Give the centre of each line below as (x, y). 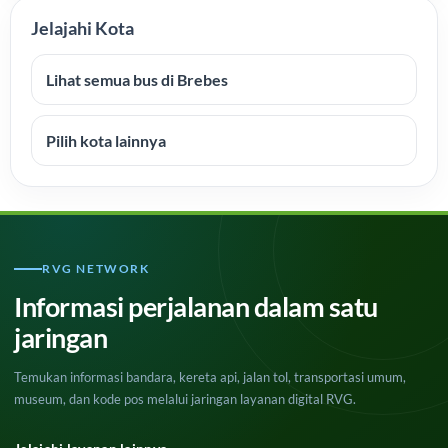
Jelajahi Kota (82, 28)
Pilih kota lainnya (106, 140)
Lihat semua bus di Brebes (137, 79)
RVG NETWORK (96, 268)
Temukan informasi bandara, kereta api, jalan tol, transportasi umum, (210, 377)
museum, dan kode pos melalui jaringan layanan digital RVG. (185, 399)
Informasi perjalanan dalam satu (196, 306)
